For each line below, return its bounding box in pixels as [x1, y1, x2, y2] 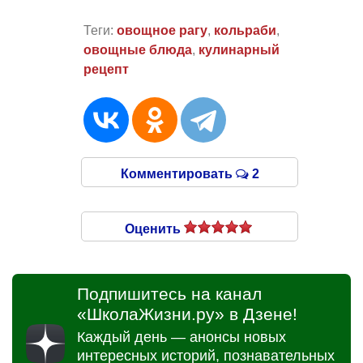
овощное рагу [116, 23, 207, 38]
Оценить [125, 222, 184, 237]
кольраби [213, 23, 276, 38]
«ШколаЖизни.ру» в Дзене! [77, 305, 297, 324]
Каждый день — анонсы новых [77, 329, 286, 346]
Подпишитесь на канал [77, 284, 262, 304]
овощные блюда [83, 43, 192, 58]
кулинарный [198, 43, 280, 58]
